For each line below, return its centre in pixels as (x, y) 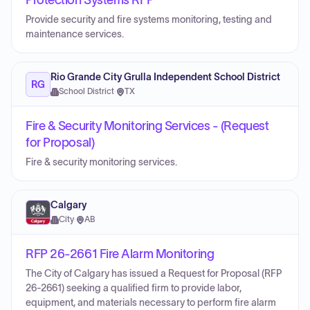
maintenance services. (75, 34)
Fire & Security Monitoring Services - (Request (147, 126)
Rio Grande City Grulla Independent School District (165, 77)
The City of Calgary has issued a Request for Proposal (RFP (154, 274)
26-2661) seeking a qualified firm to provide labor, (134, 288)
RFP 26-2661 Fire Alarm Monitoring (120, 254)
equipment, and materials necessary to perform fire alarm (151, 303)
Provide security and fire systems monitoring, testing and (149, 20)
